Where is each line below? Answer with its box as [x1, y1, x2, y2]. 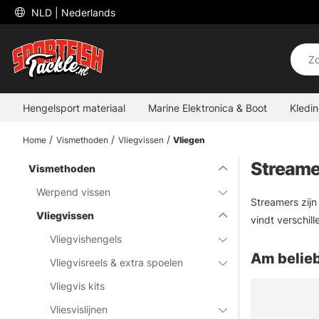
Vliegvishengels [50, 233, 122, 245]
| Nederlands [55, 6, 115, 19]
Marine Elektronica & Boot [148, 101, 267, 114]
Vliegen [173, 135, 206, 145]
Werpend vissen [36, 186, 111, 198]
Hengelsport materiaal [23, 101, 125, 114]
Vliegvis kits [50, 280, 105, 292]
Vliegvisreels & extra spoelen [50, 256, 184, 268]
